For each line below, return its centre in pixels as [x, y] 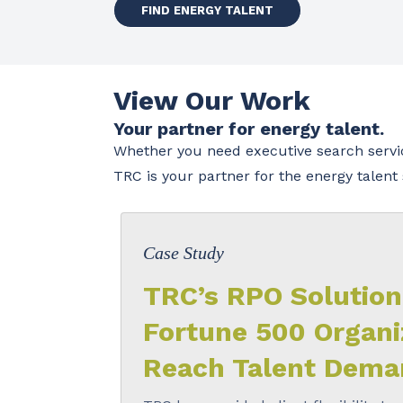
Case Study [183, 252]
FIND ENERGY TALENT [207, 10]
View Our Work [211, 100]
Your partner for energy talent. [248, 128]
